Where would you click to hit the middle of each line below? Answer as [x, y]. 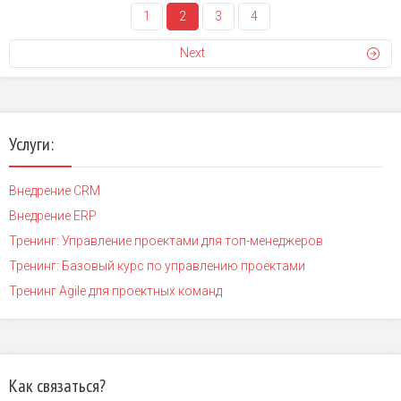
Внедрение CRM [55, 191]
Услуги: [31, 145]
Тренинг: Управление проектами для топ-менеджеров [166, 241]
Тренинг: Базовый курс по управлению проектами [157, 266]
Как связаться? [57, 386]
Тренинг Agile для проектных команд [115, 291]
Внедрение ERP [53, 216]
